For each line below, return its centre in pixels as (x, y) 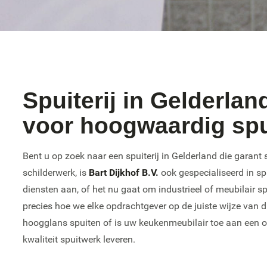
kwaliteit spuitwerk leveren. (79, 239)
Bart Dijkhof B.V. (124, 172)
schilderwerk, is (56, 172)
